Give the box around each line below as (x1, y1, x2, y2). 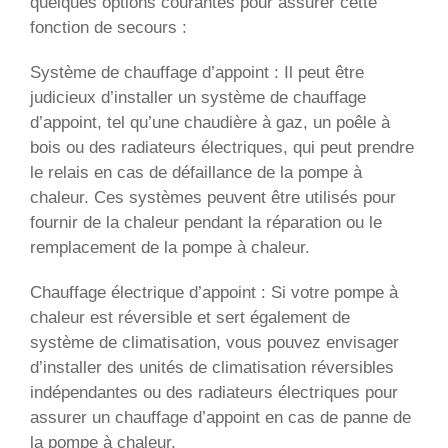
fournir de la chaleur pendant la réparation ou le (30, 212, 382, 232)
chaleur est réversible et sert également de (30, 307, 350, 327)
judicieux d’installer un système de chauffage (30, 87, 366, 107)
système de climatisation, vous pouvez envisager (30, 332, 399, 352)
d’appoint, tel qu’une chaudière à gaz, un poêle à (30, 112, 390, 132)
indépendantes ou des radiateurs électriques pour (30, 382, 398, 402)
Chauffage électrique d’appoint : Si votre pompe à (30, 282, 398, 302)
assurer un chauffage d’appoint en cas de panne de (30, 407, 411, 427)
